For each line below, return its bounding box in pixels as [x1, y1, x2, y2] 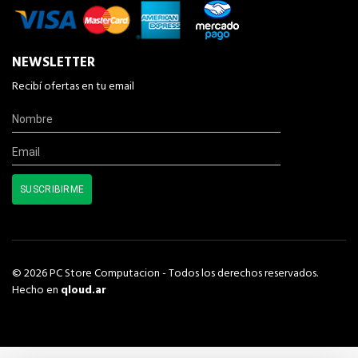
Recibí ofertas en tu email [12, 78, 134, 97]
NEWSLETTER [12, 52, 95, 74]
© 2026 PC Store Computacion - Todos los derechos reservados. [12, 265, 318, 284]
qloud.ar [61, 281, 106, 300]
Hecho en [12, 281, 58, 300]
